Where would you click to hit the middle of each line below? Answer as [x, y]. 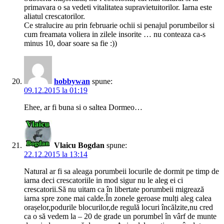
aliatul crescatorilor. [54, 16]
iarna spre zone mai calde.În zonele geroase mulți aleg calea [118, 198]
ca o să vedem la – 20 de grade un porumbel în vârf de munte [120, 216]
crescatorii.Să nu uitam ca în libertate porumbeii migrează [114, 189]
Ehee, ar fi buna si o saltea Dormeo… [83, 107]
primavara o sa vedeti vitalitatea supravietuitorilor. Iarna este [118, 7]
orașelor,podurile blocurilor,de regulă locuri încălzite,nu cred [118, 207]
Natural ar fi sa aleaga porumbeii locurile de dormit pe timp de [121, 171]
